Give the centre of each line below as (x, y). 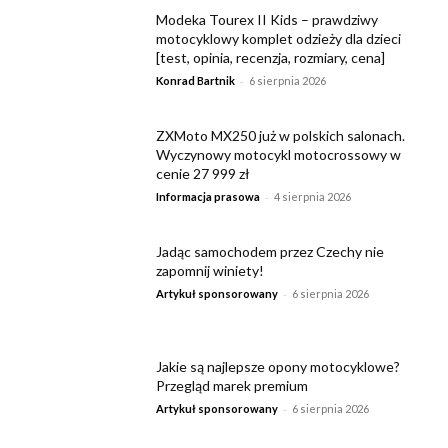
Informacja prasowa (208, 196)
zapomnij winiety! (210, 270)
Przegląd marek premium (232, 386)
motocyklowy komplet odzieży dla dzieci (279, 39)
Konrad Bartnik (196, 81)
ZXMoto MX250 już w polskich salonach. (281, 135)
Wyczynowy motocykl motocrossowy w (279, 154)
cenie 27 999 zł (203, 173)
